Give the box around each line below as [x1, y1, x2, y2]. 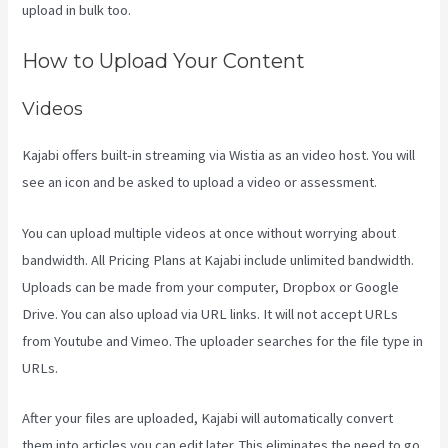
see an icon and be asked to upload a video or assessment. [22, 173, 378, 192]
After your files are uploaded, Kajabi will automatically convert [22, 409, 394, 428]
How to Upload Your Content [22, 49, 306, 74]
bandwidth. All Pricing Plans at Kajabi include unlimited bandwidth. [22, 250, 415, 269]
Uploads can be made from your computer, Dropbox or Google [22, 277, 400, 296]
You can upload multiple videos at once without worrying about [22, 223, 397, 242]
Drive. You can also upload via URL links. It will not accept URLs [22, 304, 399, 323]
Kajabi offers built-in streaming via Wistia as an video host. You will [22, 146, 416, 165]
